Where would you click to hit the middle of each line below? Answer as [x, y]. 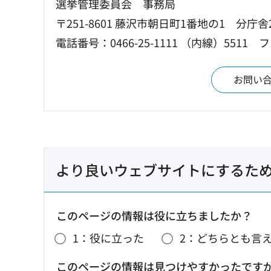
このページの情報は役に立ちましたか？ [154, 215]
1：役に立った [108, 238]
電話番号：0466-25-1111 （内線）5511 [152, 42]
